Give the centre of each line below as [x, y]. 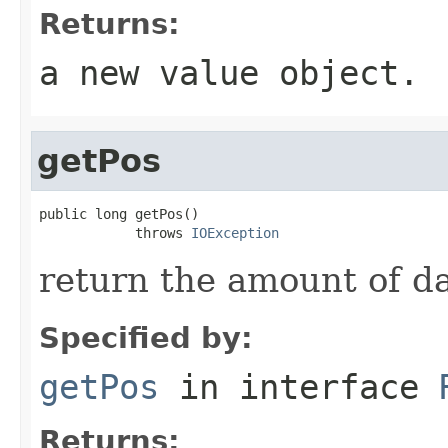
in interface [299, 386]
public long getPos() [119, 213]
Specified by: [146, 337]
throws [115, 232]
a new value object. [229, 72]
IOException [235, 232]
